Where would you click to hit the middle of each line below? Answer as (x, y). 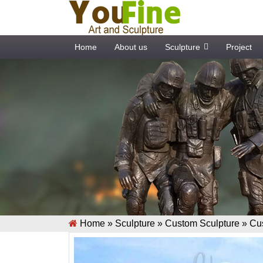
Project (239, 47)
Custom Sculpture (202, 223)
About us (131, 47)
